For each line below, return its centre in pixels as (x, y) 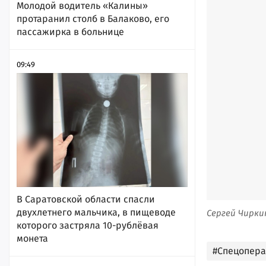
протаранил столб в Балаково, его (93, 18)
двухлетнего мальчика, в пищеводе (96, 212)
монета (32, 238)
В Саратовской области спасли (86, 199)
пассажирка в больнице (70, 31)
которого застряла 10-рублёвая (88, 225)
